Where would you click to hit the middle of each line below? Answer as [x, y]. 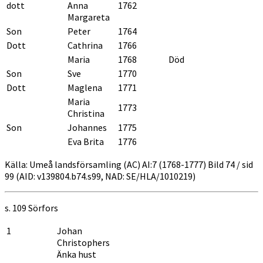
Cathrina [85, 45]
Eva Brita [86, 141]
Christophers [83, 242]
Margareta [89, 17]
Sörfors [43, 208]
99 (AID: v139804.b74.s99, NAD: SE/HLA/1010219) [100, 176]
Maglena [85, 87]
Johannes [87, 127]
